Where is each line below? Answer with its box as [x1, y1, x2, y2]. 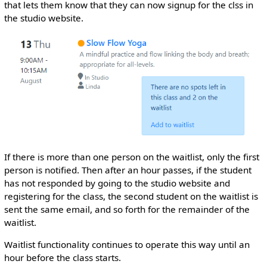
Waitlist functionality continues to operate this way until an [4, 238, 250, 251]
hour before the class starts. [4, 252, 121, 264]
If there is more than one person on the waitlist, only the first [4, 151, 259, 163]
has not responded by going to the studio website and [4, 177, 230, 190]
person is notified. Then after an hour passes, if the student [4, 164, 252, 176]
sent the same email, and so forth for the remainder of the [4, 203, 250, 216]
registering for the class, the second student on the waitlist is [4, 190, 258, 203]
